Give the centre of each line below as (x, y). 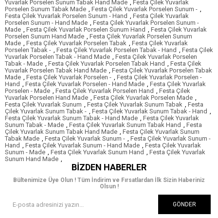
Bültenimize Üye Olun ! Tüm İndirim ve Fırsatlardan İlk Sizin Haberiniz (109, 180)
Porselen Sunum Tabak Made (45, 9)
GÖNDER (184, 205)
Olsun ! (109, 187)
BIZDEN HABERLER (109, 167)
